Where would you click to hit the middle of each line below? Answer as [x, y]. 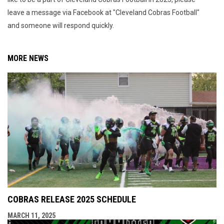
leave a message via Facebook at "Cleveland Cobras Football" [103, 12]
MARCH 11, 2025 [31, 215]
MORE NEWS [28, 58]
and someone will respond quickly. [63, 25]
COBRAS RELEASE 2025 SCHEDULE [72, 199]
